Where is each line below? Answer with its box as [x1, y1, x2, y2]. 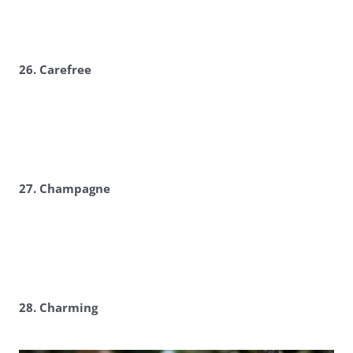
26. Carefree [18, 61, 91, 79]
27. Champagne [18, 180, 110, 198]
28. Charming [18, 299, 98, 317]
